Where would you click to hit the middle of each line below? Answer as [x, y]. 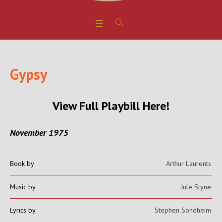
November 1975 [39, 133]
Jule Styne [196, 187]
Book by [22, 164]
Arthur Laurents [189, 164]
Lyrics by [23, 210]
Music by [23, 187]
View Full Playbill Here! [111, 106]
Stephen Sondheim [183, 210]
